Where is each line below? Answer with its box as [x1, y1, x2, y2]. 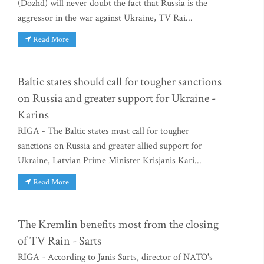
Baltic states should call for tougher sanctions [18, 74, 222, 90]
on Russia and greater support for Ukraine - [18, 90, 216, 106]
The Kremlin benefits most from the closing [18, 216, 219, 232]
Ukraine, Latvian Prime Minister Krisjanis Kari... [18, 154, 202, 167]
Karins [18, 107, 49, 123]
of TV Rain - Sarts [18, 233, 101, 249]
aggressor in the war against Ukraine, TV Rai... [18, 12, 193, 25]
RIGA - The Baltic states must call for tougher [18, 124, 189, 137]
